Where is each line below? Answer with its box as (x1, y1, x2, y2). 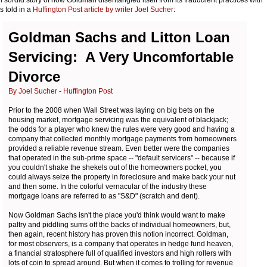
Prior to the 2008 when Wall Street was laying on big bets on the (8, 105, 215, 114)
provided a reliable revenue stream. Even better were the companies (8, 144, 229, 153)
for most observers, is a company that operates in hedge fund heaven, (8, 239, 233, 248)
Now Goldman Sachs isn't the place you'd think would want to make (8, 210, 225, 219)
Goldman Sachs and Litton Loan (8, 29, 230, 45)
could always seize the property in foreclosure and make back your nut (8, 172, 235, 181)
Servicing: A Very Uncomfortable (8, 48, 234, 65)
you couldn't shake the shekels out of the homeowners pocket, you (8, 163, 222, 172)
